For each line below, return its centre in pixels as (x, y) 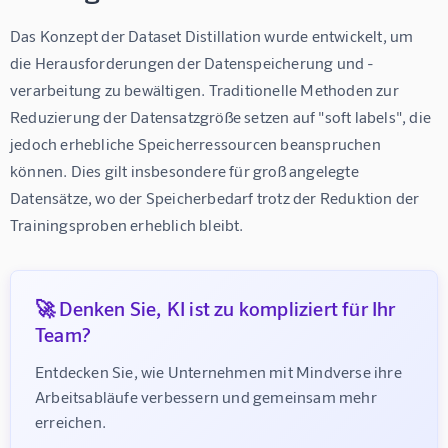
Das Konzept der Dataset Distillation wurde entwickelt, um (213, 35)
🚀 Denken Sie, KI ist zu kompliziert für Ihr (215, 307)
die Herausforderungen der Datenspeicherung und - (192, 62)
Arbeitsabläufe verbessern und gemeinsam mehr (208, 396)
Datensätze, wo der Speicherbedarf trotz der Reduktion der (216, 197)
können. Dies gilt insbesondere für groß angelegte (186, 170)
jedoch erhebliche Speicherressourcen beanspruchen (197, 143)
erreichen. (70, 421)
